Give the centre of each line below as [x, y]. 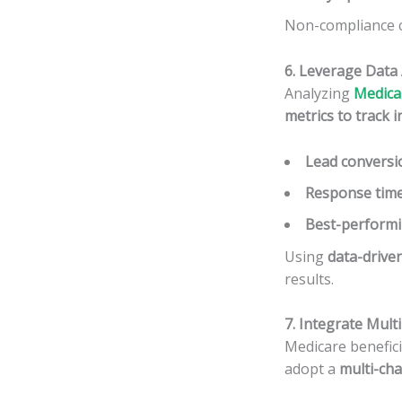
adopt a [312, 369]
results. [309, 279]
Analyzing [319, 94]
